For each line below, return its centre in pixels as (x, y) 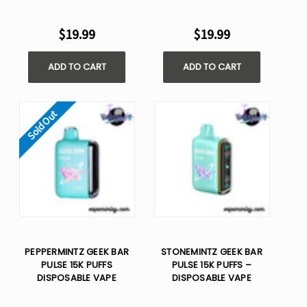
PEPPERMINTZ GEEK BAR (77, 252)
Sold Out (42, 125)
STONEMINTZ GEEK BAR (212, 252)
